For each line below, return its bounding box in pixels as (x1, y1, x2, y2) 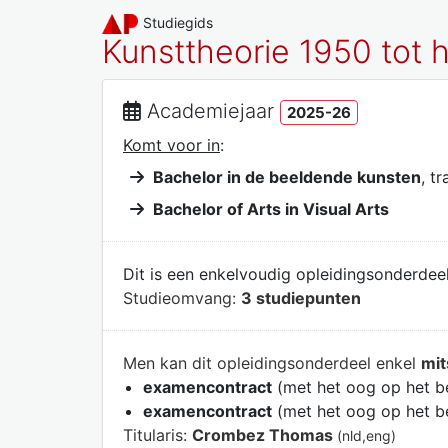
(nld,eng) (337, 426, 396, 444)
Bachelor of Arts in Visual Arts (153, 198, 389, 219)
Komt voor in (123, 134, 220, 155)
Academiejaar (147, 99, 274, 123)
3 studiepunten (241, 287, 361, 308)
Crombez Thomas (192, 424, 337, 445)
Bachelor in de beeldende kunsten (153, 166, 421, 187)
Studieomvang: (123, 287, 241, 308)
